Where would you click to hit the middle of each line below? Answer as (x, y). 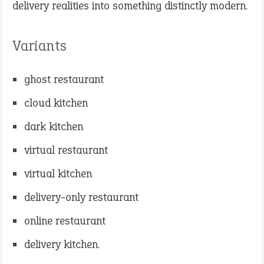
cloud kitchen (56, 103)
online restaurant (65, 221)
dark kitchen (54, 126)
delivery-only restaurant (81, 197)
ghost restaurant (64, 79)
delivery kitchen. (62, 244)
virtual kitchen (58, 174)
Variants (39, 46)
